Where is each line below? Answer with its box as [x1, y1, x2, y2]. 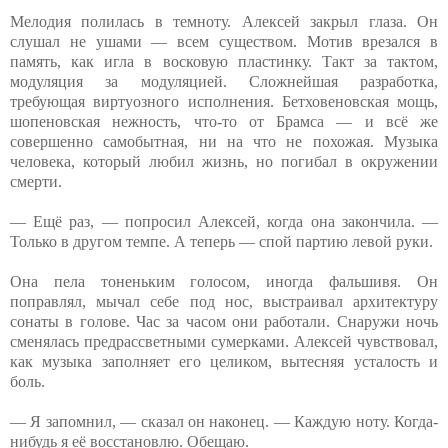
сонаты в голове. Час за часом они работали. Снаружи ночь [10, 312, 438, 330]
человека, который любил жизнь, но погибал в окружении [10, 152, 438, 170]
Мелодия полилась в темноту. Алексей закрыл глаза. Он [10, 12, 438, 30]
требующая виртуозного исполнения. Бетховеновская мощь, [10, 92, 438, 110]
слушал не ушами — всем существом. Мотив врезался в [10, 32, 438, 50]
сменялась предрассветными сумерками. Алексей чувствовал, [10, 332, 438, 350]
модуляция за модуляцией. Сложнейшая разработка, [10, 72, 438, 90]
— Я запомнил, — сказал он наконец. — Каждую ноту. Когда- [10, 412, 438, 430]
